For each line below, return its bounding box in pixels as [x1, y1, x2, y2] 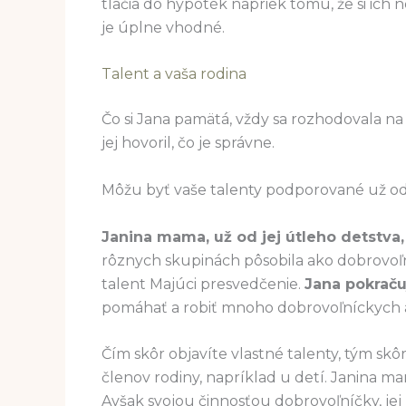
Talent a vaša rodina [101, 65, 246, 83]
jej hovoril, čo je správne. [101, 134, 275, 152]
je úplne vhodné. [101, 18, 225, 36]
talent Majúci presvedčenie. [101, 275, 304, 293]
